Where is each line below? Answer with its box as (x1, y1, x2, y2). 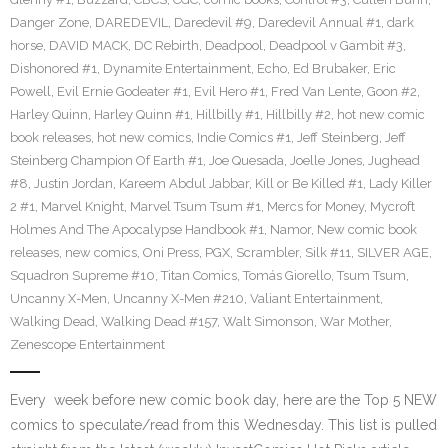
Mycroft (370, 199, 415, 214)
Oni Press (143, 245, 199, 260)
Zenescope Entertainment (10, 337, 165, 352)
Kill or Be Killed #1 (255, 176, 363, 191)
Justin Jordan (34, 176, 113, 191)
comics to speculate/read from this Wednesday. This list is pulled (10, 417, 437, 433)
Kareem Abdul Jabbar (119, 176, 249, 191)
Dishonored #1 (10, 61, 97, 76)
